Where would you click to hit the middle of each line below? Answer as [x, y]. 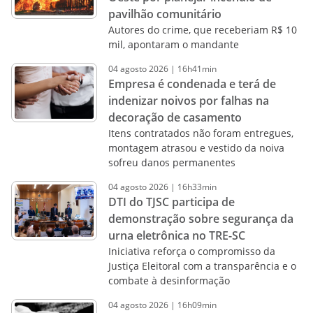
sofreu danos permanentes [172, 162]
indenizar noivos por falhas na [188, 101]
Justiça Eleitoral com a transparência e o [202, 266]
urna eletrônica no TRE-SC [176, 235]
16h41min [197, 69]
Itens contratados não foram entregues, [201, 133]
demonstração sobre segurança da [201, 219]
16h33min [197, 187]
